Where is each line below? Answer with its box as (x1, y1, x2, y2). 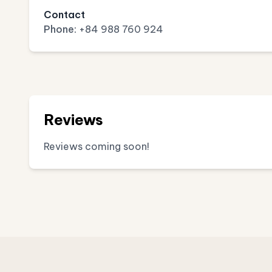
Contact (44, 8, 85, 21)
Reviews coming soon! (44, 140, 149, 152)
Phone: (44, 23, 76, 35)
